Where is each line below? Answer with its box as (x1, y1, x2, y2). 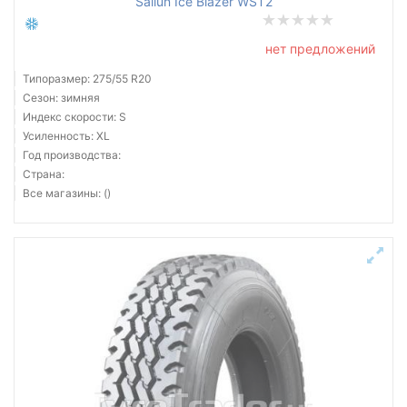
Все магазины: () (23, 186, 111, 200)
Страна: (23, 167, 65, 181)
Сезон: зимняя (23, 91, 100, 104)
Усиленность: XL (23, 129, 110, 143)
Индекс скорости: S (23, 110, 126, 124)
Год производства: (23, 148, 121, 162)
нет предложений (265, 41, 375, 56)
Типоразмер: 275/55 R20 (23, 72, 152, 85)
